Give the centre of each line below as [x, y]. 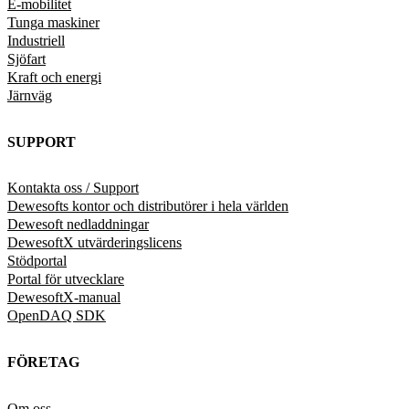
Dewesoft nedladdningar [78, 225]
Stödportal [37, 261]
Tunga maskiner [53, 22]
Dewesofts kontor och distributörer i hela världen [148, 206]
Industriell [36, 40]
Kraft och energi [54, 77]
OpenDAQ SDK [57, 316]
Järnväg [30, 95]
